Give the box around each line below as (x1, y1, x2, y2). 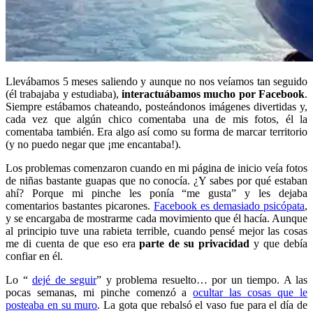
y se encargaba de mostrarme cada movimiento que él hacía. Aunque (6, 212, 307, 224)
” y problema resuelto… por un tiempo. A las (96, 273, 307, 286)
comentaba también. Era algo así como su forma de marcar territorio (6, 125, 307, 138)
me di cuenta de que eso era (6, 237, 140, 249)
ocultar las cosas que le (193, 286, 308, 298)
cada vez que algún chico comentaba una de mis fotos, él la (6, 112, 307, 125)
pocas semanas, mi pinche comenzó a (6, 286, 194, 298)
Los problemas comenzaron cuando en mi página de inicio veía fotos (6, 161, 307, 174)
